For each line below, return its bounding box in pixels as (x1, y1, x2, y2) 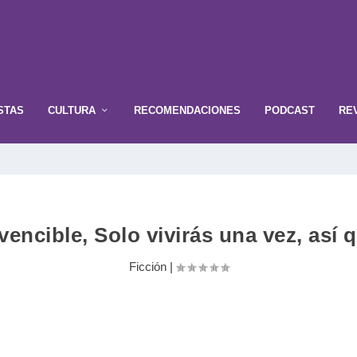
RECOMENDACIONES (134, 104, 241, 116)
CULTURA (48, 104, 96, 116)
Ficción (128, 260, 167, 273)
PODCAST (265, 104, 315, 116)
